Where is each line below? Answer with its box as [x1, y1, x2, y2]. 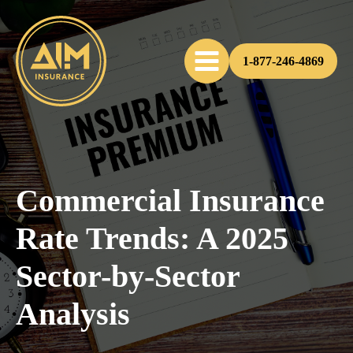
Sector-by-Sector [16, 258, 240, 294]
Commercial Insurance [16, 183, 325, 218]
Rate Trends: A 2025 [16, 221, 288, 256]
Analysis [16, 296, 130, 332]
